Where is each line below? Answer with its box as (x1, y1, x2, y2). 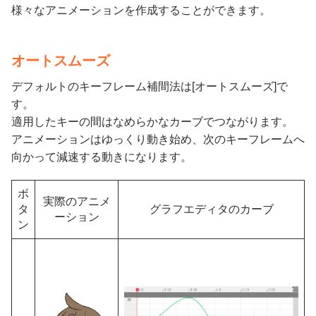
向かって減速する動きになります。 (11, 150, 192, 163)
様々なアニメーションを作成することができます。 (11, 4, 271, 16)
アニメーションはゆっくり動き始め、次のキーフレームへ (11, 133, 305, 145)
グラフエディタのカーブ (149, 202, 274, 215)
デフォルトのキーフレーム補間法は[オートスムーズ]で (11, 80, 288, 92)
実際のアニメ (42, 195, 111, 207)
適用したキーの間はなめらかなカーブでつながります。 (11, 115, 293, 128)
